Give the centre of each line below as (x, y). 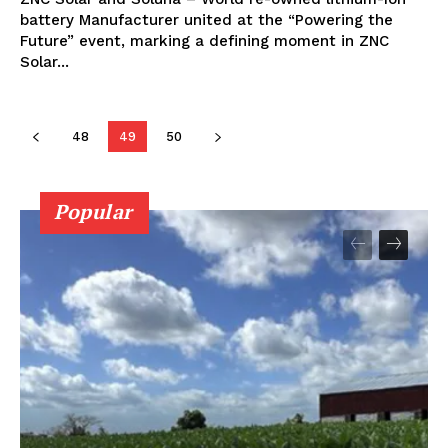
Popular (93, 212)
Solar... (44, 62)
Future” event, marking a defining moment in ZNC (204, 41)
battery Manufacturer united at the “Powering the (206, 20)
